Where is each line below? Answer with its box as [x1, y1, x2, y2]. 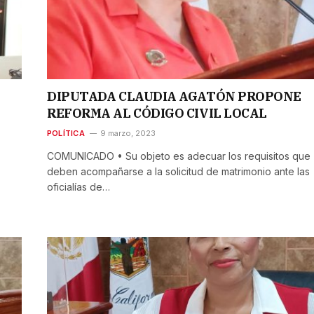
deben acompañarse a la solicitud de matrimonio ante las [47, 165, 310, 177]
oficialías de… [47, 180, 110, 193]
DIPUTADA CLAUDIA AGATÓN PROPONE [47, 88, 302, 104]
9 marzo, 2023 [100, 128, 156, 138]
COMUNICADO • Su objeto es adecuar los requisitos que [47, 149, 310, 162]
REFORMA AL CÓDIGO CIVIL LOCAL [47, 104, 267, 121]
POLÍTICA [47, 128, 85, 138]
